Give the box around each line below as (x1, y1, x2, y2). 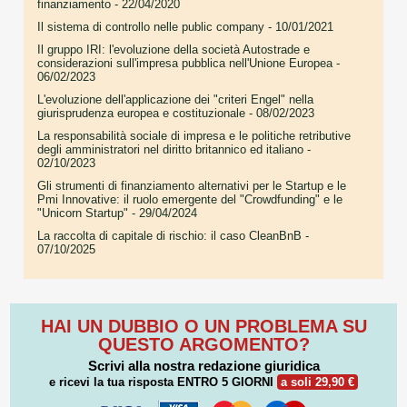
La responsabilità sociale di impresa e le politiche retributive (37, 128, 351, 143)
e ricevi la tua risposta (49, 374, 177, 389)
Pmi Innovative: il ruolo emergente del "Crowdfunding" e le (37, 192, 342, 206)
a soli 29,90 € (281, 374, 354, 389)
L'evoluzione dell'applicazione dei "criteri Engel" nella (37, 92, 313, 106)
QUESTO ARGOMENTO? (97, 333, 310, 354)
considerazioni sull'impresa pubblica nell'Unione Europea (37, 55, 333, 70)
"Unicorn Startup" (37, 205, 128, 220)
